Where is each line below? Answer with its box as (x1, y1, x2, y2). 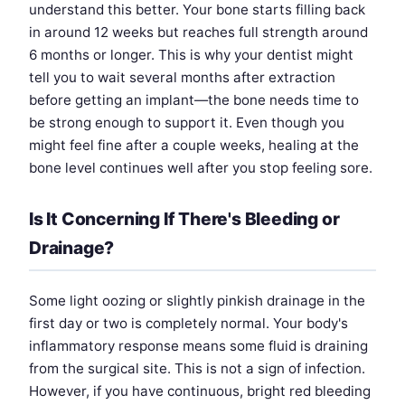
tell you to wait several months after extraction (29, 68, 335, 86)
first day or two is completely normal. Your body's (29, 314, 348, 332)
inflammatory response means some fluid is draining (29, 336, 368, 354)
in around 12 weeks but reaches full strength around (29, 23, 368, 41)
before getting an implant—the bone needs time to (29, 90, 359, 108)
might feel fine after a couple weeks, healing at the (29, 136, 359, 154)
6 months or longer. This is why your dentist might (29, 45, 353, 63)
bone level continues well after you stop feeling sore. (29, 158, 372, 176)
